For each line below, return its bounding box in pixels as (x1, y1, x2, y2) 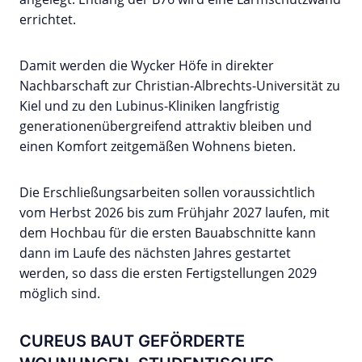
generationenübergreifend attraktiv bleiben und (19, 117, 312, 136)
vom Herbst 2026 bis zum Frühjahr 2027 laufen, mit (19, 204, 330, 222)
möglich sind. (19, 284, 100, 303)
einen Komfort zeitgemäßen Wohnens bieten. (19, 137, 296, 156)
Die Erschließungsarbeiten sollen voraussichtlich (19, 183, 315, 202)
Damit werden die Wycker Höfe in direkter (19, 57, 274, 75)
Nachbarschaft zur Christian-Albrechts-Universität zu (19, 77, 340, 95)
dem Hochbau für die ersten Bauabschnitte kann (19, 224, 316, 242)
